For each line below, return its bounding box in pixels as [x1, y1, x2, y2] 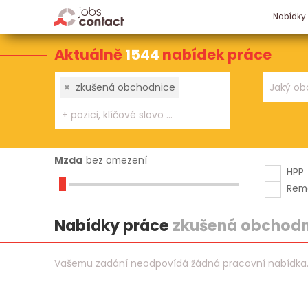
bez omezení [85, 153, 147, 167]
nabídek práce [162, 44, 272, 65]
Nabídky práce [54, 215, 173, 237]
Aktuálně [54, 44, 125, 65]
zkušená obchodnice [76, 80, 176, 94]
